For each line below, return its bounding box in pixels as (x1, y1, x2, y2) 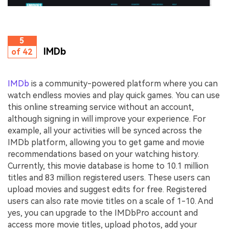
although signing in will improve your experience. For (8, 113, 206, 124)
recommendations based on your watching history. (8, 149, 199, 159)
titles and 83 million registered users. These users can (8, 172, 210, 182)
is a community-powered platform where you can (29, 78, 218, 88)
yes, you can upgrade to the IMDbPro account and (8, 208, 198, 218)
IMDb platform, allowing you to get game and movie (8, 137, 204, 147)
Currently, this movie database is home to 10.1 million (8, 161, 209, 171)
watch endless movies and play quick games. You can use (8, 90, 220, 100)
